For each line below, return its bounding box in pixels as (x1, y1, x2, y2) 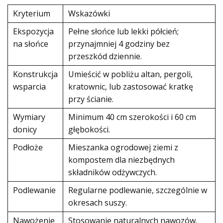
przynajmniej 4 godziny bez (68, 38, 170, 49)
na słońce (13, 38, 48, 49)
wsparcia (13, 81, 46, 92)
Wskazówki (68, 8, 110, 19)
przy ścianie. (68, 94, 113, 105)
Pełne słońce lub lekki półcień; (68, 26, 179, 37)
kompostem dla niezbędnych (68, 154, 175, 165)
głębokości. (68, 124, 110, 135)
